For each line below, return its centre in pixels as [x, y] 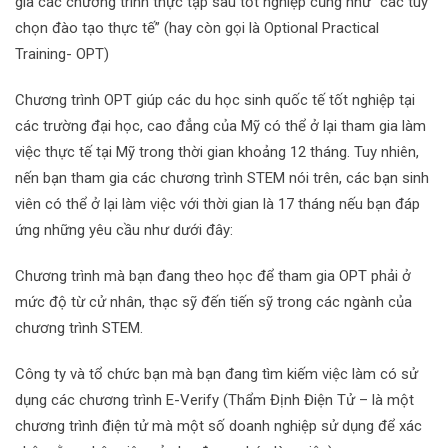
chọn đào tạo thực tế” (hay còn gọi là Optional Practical [197, 27]
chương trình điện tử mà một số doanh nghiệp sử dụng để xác [218, 425]
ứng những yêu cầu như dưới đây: [124, 229]
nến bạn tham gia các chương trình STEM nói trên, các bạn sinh [222, 177]
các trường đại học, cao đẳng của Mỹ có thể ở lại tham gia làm [220, 125]
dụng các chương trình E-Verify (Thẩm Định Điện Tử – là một [214, 399]
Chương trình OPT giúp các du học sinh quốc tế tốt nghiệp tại [215, 99]
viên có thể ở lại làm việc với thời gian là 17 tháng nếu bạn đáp [217, 203]
